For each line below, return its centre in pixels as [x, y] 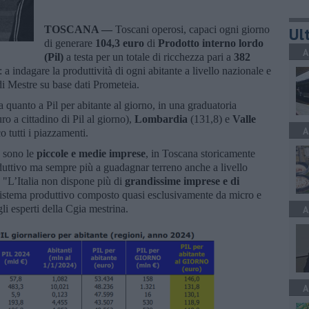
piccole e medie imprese [91, 153]
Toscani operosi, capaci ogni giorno [192, 29]
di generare [70, 43]
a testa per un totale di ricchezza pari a [149, 57]
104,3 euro [121, 43]
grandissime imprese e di [182, 181]
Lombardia [162, 119]
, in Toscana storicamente [200, 153]
